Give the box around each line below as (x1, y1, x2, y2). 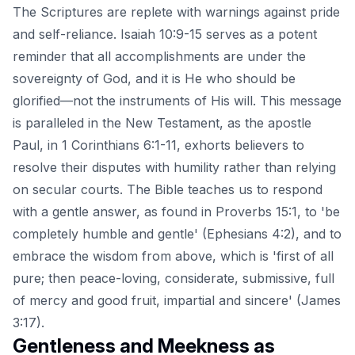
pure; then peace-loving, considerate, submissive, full (13, 270, 334, 287)
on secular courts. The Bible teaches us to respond (13, 181, 323, 198)
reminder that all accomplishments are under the (13, 48, 306, 65)
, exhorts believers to (177, 137, 304, 154)
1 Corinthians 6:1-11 (62, 137, 177, 154)
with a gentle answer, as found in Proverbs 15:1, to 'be (13, 204, 340, 220)
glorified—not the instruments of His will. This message (13, 93, 342, 109)
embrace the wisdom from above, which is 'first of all (13, 248, 334, 265)
